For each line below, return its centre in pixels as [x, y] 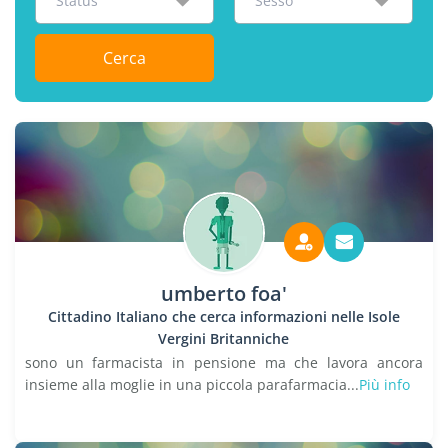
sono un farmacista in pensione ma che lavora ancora [224, 362]
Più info [384, 384]
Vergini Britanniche [224, 338]
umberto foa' [223, 293]
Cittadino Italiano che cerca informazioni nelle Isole [223, 316]
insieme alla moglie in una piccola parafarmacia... [192, 384]
